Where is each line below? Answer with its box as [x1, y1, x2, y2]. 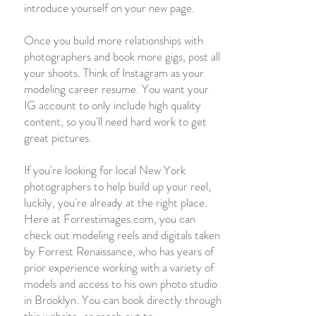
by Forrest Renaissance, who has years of [24, 243, 214, 260]
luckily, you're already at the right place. [24, 194, 207, 211]
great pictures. [24, 129, 92, 146]
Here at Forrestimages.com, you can [24, 210, 195, 227]
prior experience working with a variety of [24, 259, 214, 276]
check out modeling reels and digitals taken [24, 226, 220, 243]
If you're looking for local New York [24, 162, 186, 178]
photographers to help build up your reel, [24, 178, 211, 195]
